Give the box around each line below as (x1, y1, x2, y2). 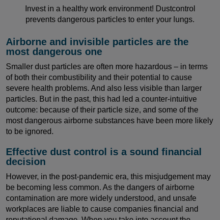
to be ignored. (6, 127, 54, 136)
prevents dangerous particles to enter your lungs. (26, 15, 194, 24)
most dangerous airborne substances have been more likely (6, 116, 213, 125)
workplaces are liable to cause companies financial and (6, 204, 198, 213)
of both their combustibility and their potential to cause (6, 73, 192, 82)
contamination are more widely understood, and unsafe (6, 193, 196, 202)
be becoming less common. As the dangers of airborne (6, 183, 194, 192)
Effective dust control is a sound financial (6, 146, 202, 157)
